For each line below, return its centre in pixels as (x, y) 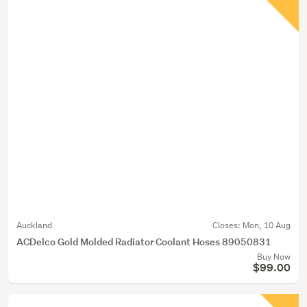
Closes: (228, 225)
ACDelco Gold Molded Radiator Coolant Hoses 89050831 (144, 242)
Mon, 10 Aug (267, 225)
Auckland (34, 225)
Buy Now (274, 257)
